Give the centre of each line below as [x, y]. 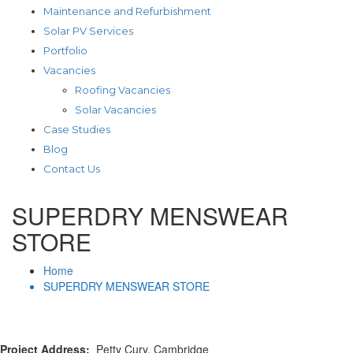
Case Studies [77, 129]
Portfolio [65, 50]
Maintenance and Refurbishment [127, 11]
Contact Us [72, 168]
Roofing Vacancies [123, 89]
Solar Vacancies [115, 109]
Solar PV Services [88, 30]
